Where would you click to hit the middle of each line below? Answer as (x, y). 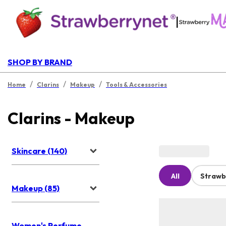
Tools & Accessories (136, 84)
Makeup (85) (36, 188)
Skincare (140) (39, 151)
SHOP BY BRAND (40, 62)
